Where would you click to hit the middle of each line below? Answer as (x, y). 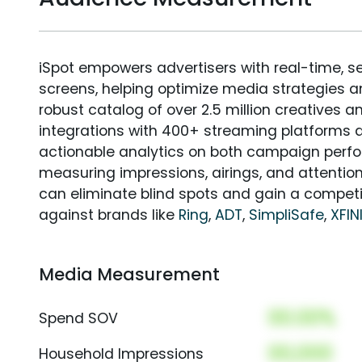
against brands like (109, 215)
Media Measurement (129, 275)
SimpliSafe (286, 215)
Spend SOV (78, 319)
